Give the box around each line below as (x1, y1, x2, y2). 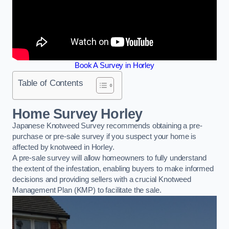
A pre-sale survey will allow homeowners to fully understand (12, 153, 207, 162)
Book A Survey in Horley (75, 61, 154, 70)
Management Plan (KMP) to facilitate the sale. (12, 186, 162, 194)
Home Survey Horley (12, 106, 143, 122)
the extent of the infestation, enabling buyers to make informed (12, 164, 214, 173)
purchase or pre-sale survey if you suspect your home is (12, 132, 197, 141)
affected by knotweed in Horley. (12, 143, 114, 151)
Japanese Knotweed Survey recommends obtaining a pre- (12, 121, 202, 130)
